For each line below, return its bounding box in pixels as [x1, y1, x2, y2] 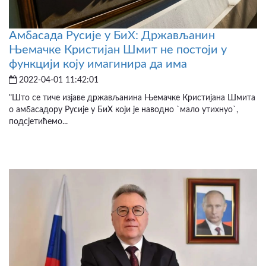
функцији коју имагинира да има [9, 58, 187, 70]
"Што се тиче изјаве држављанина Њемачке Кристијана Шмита [9, 93, 255, 102]
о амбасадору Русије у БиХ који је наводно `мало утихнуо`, [9, 105, 238, 114]
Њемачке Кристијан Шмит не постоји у [9, 43, 227, 56]
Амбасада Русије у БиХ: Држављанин [9, 29, 215, 42]
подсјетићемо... [9, 117, 68, 126]
